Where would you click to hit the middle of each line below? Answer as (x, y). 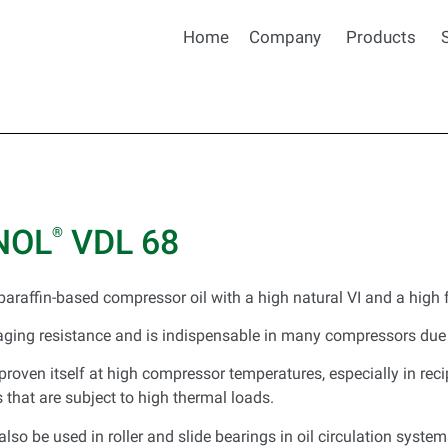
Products (381, 37)
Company (285, 37)
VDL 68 (121, 241)
